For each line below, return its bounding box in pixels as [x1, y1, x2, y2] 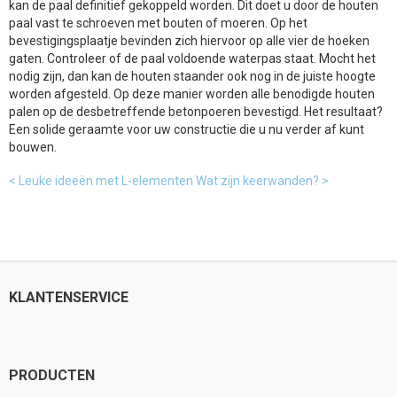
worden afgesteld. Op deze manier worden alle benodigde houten [9, 87, 375, 101]
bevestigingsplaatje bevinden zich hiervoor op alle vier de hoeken [9, 34, 370, 48]
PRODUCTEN [9, 367, 95, 384]
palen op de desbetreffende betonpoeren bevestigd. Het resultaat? [9, 105, 383, 119]
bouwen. [9, 140, 57, 154]
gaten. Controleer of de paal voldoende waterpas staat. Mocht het [9, 51, 376, 66]
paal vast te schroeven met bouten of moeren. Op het [9, 16, 307, 30]
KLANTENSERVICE [9, 289, 128, 306]
